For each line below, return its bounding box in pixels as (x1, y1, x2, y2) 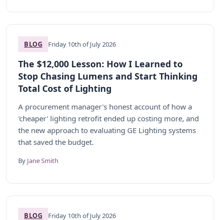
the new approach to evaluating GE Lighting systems (18, 125, 196, 135)
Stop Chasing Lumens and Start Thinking (18, 70, 197, 82)
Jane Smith (27, 156, 58, 165)
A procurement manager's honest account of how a (18, 102, 192, 111)
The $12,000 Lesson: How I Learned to (18, 58, 183, 70)
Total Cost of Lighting (18, 82, 111, 94)
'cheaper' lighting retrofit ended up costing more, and (18, 113, 199, 123)
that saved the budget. (18, 137, 94, 147)
